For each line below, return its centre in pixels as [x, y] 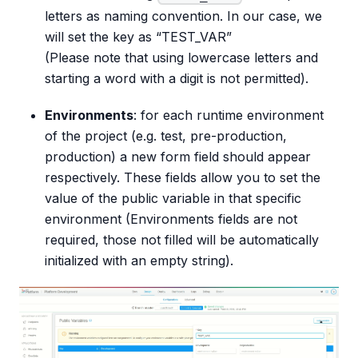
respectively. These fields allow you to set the [183, 177]
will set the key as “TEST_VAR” [138, 36]
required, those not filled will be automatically [182, 239]
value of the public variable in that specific [173, 198]
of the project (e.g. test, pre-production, [166, 135]
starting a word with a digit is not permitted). [177, 78]
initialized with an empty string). [139, 260]
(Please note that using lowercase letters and [181, 57]
